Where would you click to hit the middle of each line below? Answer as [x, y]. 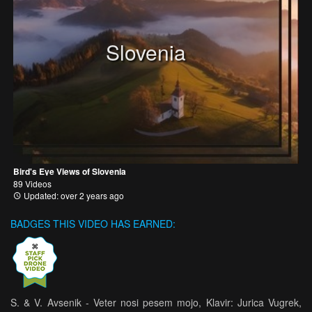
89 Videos [32, 183]
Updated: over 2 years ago [73, 195]
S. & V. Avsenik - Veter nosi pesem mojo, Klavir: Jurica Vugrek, [156, 302]
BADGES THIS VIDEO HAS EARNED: [93, 223]
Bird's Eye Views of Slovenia [70, 171]
